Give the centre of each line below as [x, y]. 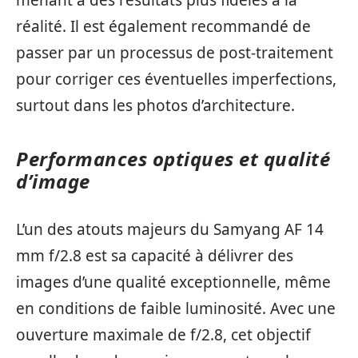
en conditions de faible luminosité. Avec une [176, 309]
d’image [53, 181]
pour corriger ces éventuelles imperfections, [176, 79]
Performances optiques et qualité [173, 158]
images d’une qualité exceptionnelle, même [173, 282]
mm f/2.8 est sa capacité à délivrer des [155, 256]
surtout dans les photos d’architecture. [155, 105]
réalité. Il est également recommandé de [163, 26]
